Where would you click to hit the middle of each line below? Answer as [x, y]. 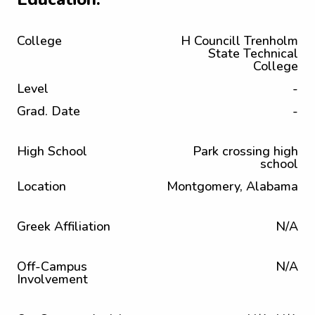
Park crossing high [245, 151]
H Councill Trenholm [239, 41]
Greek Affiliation [64, 226]
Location [41, 186]
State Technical [253, 53]
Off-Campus [52, 266]
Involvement [52, 279]
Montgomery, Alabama [232, 186]
